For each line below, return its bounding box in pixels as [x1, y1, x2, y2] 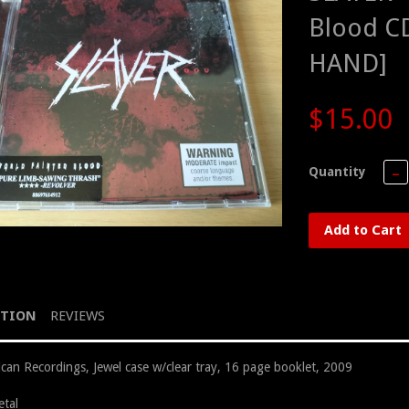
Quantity [309, 164, 366, 179]
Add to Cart [324, 222, 402, 238]
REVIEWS [50, 308, 105, 324]
